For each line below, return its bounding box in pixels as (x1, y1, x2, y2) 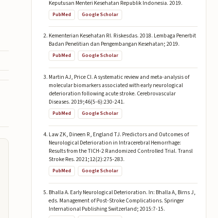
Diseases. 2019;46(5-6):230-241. (48, 97, 125, 106)
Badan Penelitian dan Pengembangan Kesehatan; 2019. (48, 40, 180, 49)
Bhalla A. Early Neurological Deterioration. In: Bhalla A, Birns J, (48, 188, 196, 197)
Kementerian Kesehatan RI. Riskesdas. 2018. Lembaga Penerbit (48, 32, 196, 40)
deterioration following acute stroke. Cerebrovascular (48, 89, 176, 98)
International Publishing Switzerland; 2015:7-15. (48, 204, 165, 213)
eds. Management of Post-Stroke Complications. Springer (48, 196, 184, 205)
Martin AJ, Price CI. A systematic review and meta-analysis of (48, 73, 189, 81)
